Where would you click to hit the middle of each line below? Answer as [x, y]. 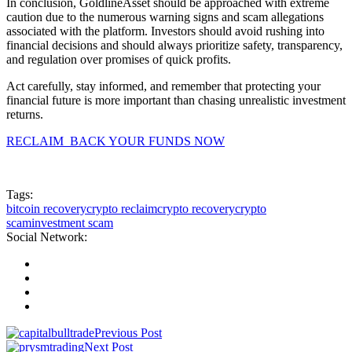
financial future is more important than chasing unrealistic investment [176, 101]
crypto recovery [196, 209]
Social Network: [47, 237]
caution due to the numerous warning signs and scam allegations [165, 17]
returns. [25, 115]
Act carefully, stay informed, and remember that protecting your [163, 86]
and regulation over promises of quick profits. [119, 60]
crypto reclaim [122, 209]
